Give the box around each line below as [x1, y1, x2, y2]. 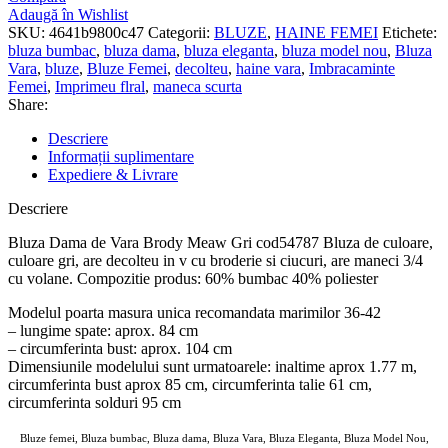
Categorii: [148, 24, 210, 42]
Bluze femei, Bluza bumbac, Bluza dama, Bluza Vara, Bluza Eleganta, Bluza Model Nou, [19, 433, 429, 445]
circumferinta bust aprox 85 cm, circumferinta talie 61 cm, [8, 376, 372, 394]
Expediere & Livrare [48, 166, 178, 184]
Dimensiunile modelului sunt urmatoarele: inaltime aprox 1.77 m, [8, 358, 417, 376]
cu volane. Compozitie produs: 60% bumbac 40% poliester [8, 270, 378, 288]
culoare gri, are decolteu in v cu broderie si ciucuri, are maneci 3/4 [8, 252, 423, 270]
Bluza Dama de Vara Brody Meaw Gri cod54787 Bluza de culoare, [8, 234, 433, 252]
